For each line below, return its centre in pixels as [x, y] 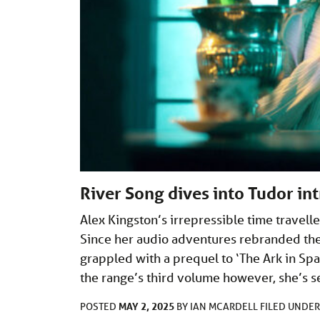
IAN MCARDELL [225, 307]
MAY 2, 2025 [146, 306]
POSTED [99, 307]
